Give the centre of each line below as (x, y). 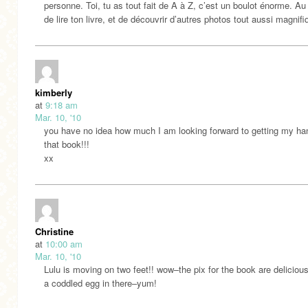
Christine (54, 231)
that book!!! (67, 144)
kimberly (54, 92)
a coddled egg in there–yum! (100, 283)
